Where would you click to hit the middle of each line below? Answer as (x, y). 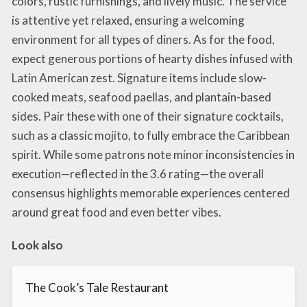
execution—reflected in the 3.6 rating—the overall (138, 173)
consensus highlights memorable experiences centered (151, 193)
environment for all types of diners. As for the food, (143, 39)
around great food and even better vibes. (116, 212)
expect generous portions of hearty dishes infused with (152, 58)
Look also (37, 245)
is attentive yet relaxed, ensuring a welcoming (128, 20)
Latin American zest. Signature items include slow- (139, 77)
